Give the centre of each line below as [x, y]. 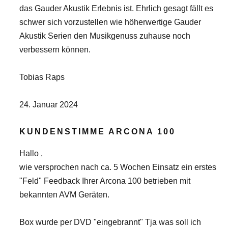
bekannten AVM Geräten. [65, 195]
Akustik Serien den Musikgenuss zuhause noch [105, 36]
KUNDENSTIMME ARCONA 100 [97, 132]
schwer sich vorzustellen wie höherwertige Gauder [110, 22]
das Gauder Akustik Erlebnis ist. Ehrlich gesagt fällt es [116, 8]
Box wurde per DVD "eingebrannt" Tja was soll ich [110, 222]
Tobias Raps [42, 77]
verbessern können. [57, 50]
